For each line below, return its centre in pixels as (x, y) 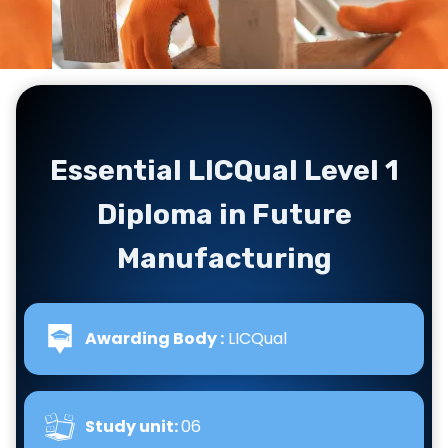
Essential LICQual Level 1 (224, 170)
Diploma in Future (224, 214)
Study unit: (133, 426)
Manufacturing (224, 258)
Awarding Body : (154, 338)
